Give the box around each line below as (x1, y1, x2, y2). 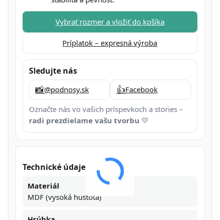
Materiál (27, 180, 59, 191)
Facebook (125, 84, 158, 94)
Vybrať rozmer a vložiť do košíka (55, 16, 165, 27)
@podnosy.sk (44, 84, 89, 94)
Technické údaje (23, 161, 85, 172)
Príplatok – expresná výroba (62, 37, 158, 48)
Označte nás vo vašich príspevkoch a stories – (29, 104, 183, 114)
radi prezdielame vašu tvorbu (29, 115, 139, 125)
